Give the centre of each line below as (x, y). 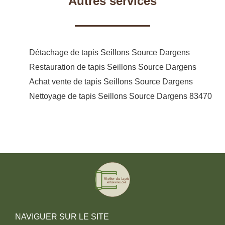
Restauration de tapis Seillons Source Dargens (113, 67)
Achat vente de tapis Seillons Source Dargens (111, 81)
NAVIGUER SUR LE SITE (62, 216)
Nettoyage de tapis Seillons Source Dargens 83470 (121, 96)
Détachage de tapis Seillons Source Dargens (109, 52)
